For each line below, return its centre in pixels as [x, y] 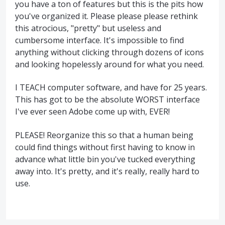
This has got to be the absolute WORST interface [107, 100]
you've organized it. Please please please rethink [106, 16]
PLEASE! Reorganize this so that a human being [104, 135]
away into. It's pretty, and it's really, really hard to [107, 171]
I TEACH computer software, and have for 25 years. [111, 88]
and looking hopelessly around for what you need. [109, 64]
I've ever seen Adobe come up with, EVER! [92, 112]
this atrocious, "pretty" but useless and [88, 28]
